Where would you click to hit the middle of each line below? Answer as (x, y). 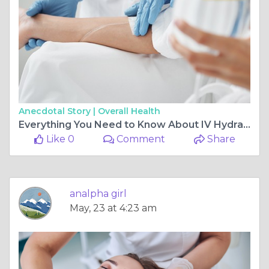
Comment (140, 139)
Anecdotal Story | (58, 111)
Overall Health (129, 111)
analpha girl (98, 193)
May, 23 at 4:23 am (113, 208)
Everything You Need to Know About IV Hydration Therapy (247, 124)
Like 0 (59, 139)
